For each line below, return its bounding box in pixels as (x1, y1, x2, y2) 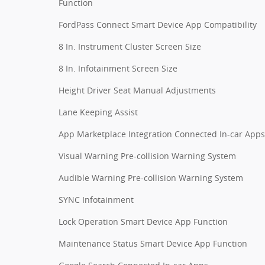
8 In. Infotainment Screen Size (59, 62, 177, 74)
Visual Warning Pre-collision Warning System (59, 150, 236, 161)
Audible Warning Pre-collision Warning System (59, 172, 243, 183)
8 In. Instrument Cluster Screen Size (59, 40, 201, 52)
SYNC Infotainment (59, 193, 134, 205)
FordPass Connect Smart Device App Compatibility (59, 18, 257, 30)
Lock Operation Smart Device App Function (59, 215, 228, 227)
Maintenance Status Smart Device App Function (59, 237, 247, 249)
